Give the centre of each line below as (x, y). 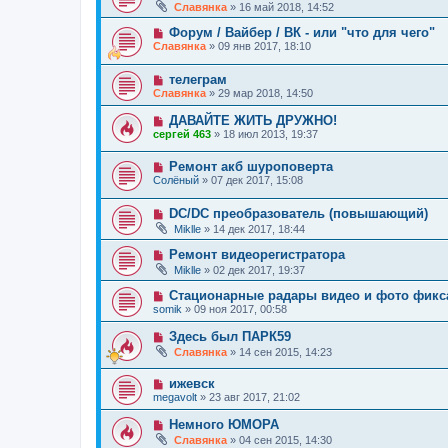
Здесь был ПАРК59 (229, 336)
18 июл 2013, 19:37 (270, 133)
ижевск (191, 383)
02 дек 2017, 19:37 (259, 269)
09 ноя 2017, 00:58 (240, 308)
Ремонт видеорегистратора (256, 254)
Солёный (176, 180)
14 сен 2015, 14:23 (285, 351)
